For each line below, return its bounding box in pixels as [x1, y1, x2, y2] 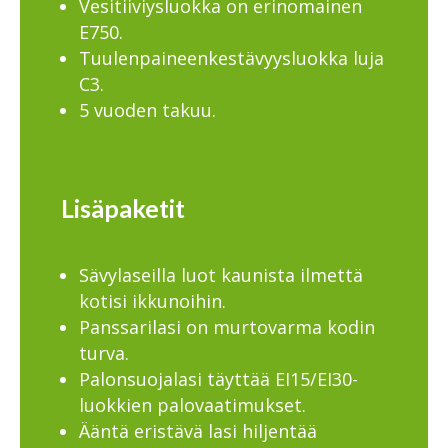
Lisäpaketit [60, 193, 185, 223]
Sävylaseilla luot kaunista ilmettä [78, 262, 363, 287]
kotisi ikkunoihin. [78, 288, 226, 313]
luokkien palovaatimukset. [78, 392, 306, 417]
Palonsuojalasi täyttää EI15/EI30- [78, 366, 358, 391]
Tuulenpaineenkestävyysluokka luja [78, 46, 384, 70]
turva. [78, 340, 129, 365]
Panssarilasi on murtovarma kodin [78, 314, 375, 339]
